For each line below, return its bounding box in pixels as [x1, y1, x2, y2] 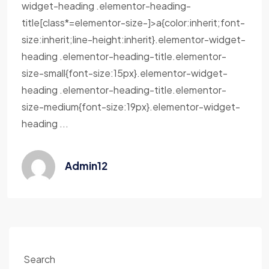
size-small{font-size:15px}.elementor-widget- [22, 67, 228, 79]
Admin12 [65, 159, 107, 172]
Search [23, 253, 55, 265]
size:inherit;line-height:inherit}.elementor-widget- [22, 33, 246, 46]
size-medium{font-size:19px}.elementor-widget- [22, 100, 240, 113]
